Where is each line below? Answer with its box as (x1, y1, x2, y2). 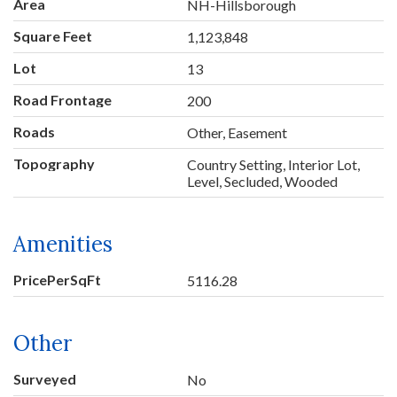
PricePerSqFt (13, 271, 101, 289)
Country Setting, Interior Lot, (187, 156, 361, 174)
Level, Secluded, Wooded (187, 173, 339, 191)
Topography (13, 155, 95, 173)
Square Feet (13, 27, 92, 45)
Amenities (13, 230, 113, 259)
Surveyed (13, 370, 76, 388)
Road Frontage (13, 91, 112, 109)
